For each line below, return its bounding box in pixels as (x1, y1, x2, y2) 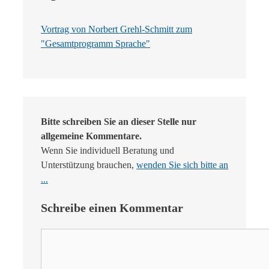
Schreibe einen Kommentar (41, 201, 183, 214)
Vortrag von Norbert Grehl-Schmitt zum (41, 23, 192, 34)
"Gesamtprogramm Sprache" (41, 38, 150, 49)
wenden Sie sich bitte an (136, 159, 228, 170)
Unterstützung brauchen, (41, 159, 136, 170)
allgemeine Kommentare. (41, 130, 142, 141)
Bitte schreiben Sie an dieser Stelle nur (41, 116, 196, 127)
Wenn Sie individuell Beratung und (41, 145, 174, 156)
